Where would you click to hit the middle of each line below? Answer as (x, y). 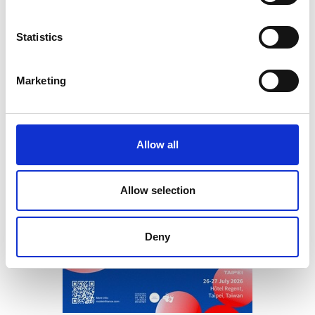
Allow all (157, 144)
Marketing (41, 80)
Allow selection (157, 190)
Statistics (39, 37)
